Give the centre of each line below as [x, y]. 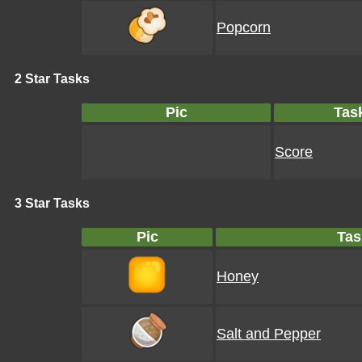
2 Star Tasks [52, 79]
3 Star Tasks [52, 203]
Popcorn [244, 27]
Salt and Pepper [269, 334]
